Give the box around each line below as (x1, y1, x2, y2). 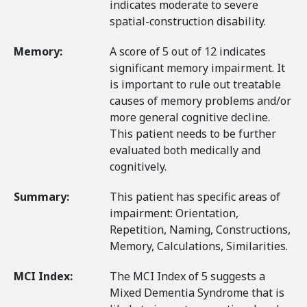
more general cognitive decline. (110, 110, 270, 125)
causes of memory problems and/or (110, 93, 291, 108)
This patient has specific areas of (110, 189, 280, 204)
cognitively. (110, 159, 167, 174)
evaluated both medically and (110, 143, 260, 158)
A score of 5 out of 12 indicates (110, 44, 266, 59)
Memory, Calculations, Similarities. (110, 238, 288, 254)
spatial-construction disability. (110, 14, 266, 29)
